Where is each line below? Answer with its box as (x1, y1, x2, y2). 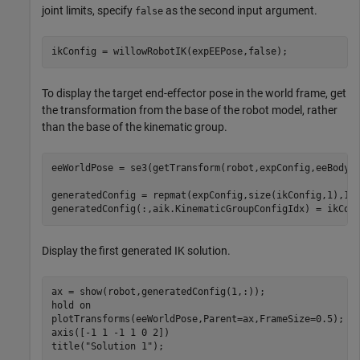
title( (51, 341, 85, 353)
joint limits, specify (42, 3, 135, 17)
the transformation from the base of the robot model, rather (42, 103, 337, 117)
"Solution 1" (84, 341, 153, 353)
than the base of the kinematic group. (42, 120, 227, 133)
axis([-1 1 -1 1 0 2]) (51, 327, 170, 339)
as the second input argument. (163, 3, 317, 17)
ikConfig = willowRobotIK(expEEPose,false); (51, 46, 288, 58)
